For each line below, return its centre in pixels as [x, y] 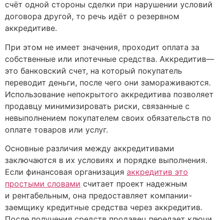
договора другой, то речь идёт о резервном [92, 16]
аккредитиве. [31, 28]
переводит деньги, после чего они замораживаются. [108, 82]
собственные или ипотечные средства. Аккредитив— [110, 59]
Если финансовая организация [66, 172]
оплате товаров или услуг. [56, 129]
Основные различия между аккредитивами [90, 149]
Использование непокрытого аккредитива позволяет [109, 94]
